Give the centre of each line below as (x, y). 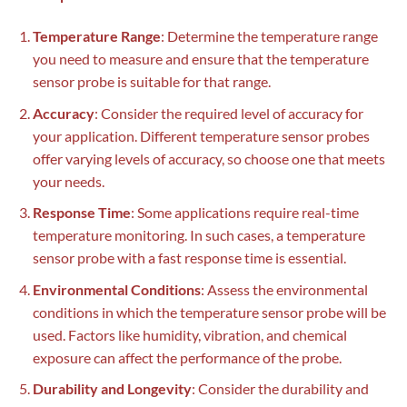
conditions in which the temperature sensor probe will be (209, 312)
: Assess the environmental (284, 289)
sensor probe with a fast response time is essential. (189, 258)
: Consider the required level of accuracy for (228, 113)
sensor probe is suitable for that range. (151, 81)
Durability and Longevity (112, 389)
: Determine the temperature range (269, 35)
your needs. (68, 181)
